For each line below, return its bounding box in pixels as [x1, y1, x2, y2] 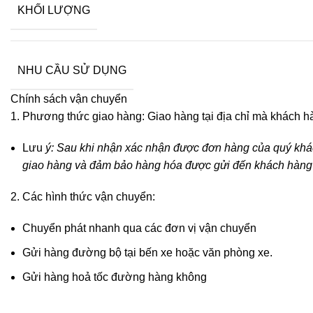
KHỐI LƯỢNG [17, 3, 90, 16]
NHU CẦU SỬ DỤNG [17, 64, 126, 76]
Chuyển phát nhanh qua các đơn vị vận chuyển [22, 221, 256, 234]
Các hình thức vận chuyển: [22, 190, 155, 203]
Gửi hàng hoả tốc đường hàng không [22, 270, 207, 283]
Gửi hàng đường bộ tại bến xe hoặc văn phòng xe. [22, 246, 272, 259]
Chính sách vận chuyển [10, 92, 127, 105]
